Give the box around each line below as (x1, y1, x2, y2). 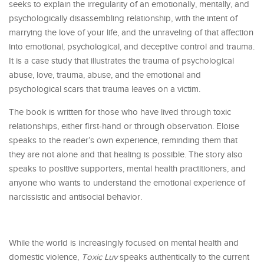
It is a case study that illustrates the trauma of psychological (9, 55, 234, 66)
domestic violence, (9, 252, 81, 262)
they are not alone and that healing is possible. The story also (9, 149, 243, 160)
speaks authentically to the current (117, 252, 249, 262)
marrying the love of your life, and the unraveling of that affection (9, 27, 253, 38)
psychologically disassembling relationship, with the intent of (9, 13, 237, 24)
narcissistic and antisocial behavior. (9, 192, 142, 202)
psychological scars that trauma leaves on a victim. (9, 84, 200, 94)
